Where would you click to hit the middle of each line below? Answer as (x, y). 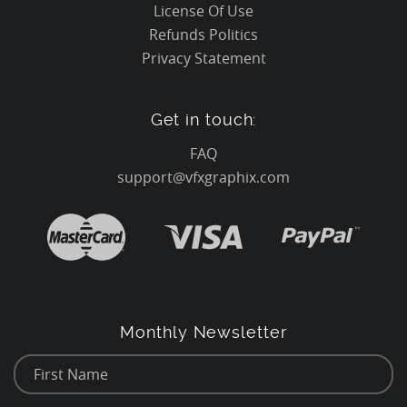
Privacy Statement (203, 59)
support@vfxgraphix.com (203, 178)
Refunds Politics (203, 35)
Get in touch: (203, 120)
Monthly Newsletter (203, 333)
